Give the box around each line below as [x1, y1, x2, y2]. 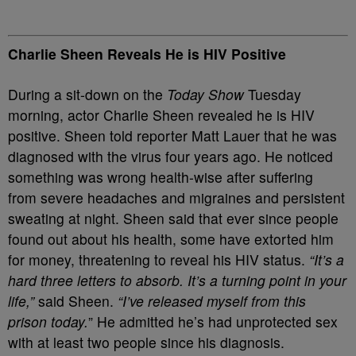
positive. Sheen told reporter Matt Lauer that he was [8, 125, 337, 145]
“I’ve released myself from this [118, 290, 306, 311]
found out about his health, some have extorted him [8, 228, 334, 249]
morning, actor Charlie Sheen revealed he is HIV [8, 104, 315, 125]
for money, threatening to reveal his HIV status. [8, 249, 309, 269]
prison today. [8, 311, 88, 331]
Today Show [167, 83, 244, 104]
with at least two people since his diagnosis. [8, 331, 284, 352]
